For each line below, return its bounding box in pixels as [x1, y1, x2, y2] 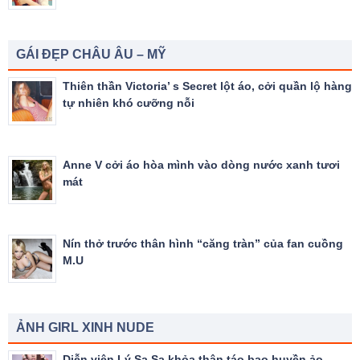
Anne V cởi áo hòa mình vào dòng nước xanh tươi [63, 157, 340, 171]
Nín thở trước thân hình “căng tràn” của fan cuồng [63, 236, 343, 250]
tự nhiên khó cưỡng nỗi [63, 96, 194, 109]
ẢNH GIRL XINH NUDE [16, 320, 154, 334]
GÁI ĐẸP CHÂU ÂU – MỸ [16, 47, 166, 61]
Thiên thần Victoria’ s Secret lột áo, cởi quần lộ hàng [63, 79, 352, 92]
